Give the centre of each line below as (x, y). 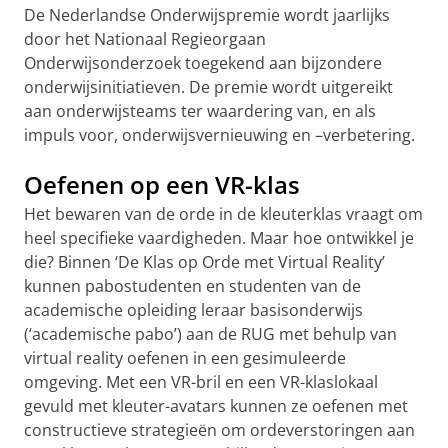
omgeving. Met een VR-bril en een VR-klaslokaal (201, 382)
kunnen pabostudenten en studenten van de (192, 286)
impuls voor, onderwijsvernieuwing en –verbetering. (219, 135)
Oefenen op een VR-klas (162, 184)
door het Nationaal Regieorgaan (145, 39)
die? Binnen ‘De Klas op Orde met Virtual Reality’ (204, 262)
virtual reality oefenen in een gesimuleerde (185, 358)
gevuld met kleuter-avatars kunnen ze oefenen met (216, 406)
